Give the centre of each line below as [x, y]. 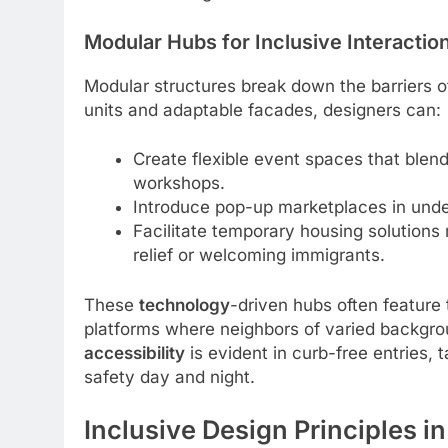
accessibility [134, 352]
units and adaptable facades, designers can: [262, 109]
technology [184, 304]
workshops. [178, 183]
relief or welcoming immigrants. [258, 255]
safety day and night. [169, 376]
